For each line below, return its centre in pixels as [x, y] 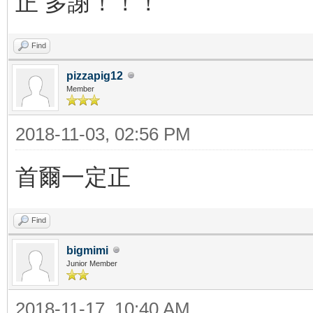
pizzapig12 [95, 75]
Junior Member [92, 263]
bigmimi [87, 250]
